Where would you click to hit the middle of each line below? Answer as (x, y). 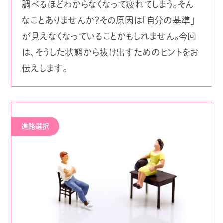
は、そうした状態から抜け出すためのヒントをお (110, 53)
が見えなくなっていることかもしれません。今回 (109, 37)
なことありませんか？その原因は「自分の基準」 (108, 21)
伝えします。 (44, 68)
